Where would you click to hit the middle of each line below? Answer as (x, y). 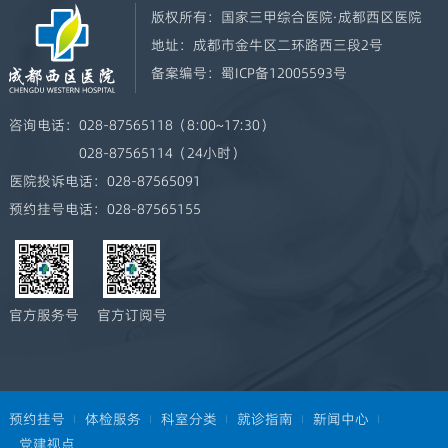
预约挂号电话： (57, 208)
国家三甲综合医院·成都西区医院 (321, 17)
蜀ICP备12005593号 (283, 73)
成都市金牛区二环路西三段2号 (287, 45)
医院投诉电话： (57, 180)
